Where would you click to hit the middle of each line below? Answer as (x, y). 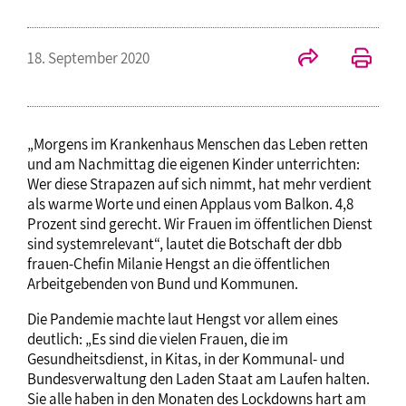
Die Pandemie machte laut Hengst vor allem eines (183, 319)
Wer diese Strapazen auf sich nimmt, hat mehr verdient (199, 184)
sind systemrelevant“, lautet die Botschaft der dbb (184, 243)
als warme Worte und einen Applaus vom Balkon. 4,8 (190, 203)
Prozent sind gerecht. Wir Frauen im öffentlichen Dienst (200, 223)
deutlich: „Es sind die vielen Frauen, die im (158, 338)
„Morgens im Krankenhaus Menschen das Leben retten (198, 144)
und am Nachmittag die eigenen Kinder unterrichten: (193, 164)
